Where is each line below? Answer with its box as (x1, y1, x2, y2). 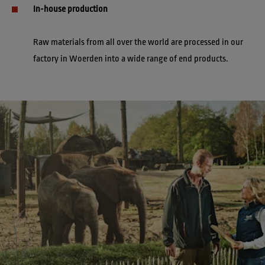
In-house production (33, 4, 108, 15)
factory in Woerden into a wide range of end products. (33, 54, 228, 64)
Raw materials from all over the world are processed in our (33, 37, 245, 48)
